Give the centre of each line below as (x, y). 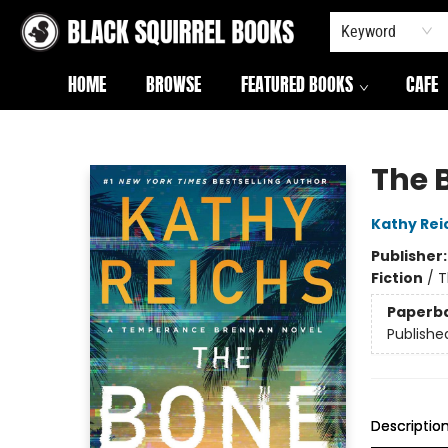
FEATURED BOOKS (297, 87)
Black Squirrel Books (82, 129)
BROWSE (173, 87)
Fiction (396, 278)
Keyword (368, 31)
